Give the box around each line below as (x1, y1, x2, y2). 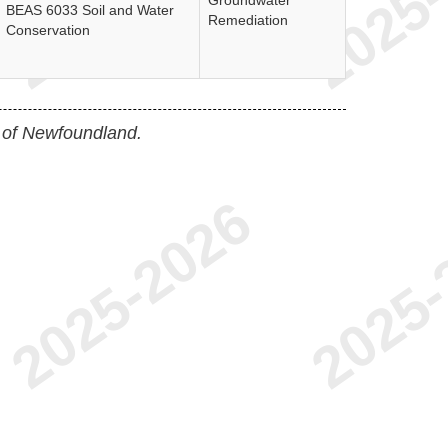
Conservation (5, 22, 90, 38)
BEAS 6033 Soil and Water (5, 2, 174, 18)
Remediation (207, 12, 288, 28)
